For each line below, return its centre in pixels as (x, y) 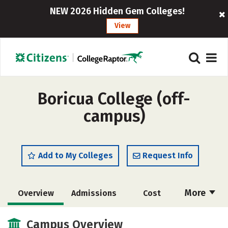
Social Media (150, 217)
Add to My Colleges (76, 155)
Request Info (168, 155)
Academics (36, 217)
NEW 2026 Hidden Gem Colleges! (118, 11)
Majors (92, 217)
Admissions (94, 193)
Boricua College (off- (114, 99)
